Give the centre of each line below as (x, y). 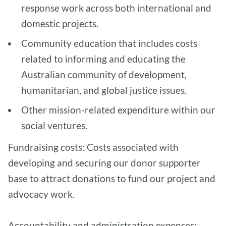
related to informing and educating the (103, 59)
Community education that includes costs (109, 43)
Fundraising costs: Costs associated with (93, 147)
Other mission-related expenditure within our (118, 109)
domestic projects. (61, 23)
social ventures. (54, 125)
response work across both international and (116, 8)
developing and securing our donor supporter (104, 162)
